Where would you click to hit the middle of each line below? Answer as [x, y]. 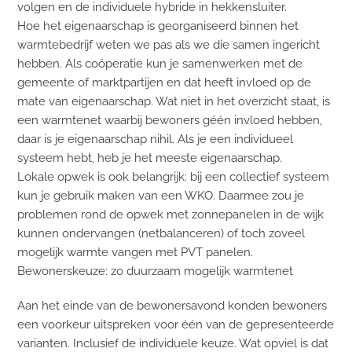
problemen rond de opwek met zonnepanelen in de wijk [171, 214]
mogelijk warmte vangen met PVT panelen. [136, 251]
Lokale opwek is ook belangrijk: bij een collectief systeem [174, 176]
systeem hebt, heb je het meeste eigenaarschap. [150, 157]
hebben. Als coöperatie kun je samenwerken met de [160, 63]
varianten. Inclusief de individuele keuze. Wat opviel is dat [173, 343]
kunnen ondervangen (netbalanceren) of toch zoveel [161, 233]
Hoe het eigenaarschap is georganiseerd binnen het [158, 25]
